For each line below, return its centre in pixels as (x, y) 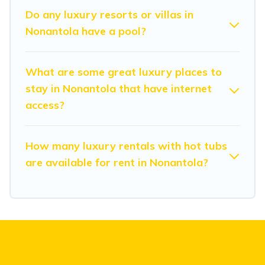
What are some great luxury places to (124, 72)
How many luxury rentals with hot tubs (126, 146)
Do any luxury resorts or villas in (109, 14)
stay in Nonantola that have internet (119, 88)
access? (45, 105)
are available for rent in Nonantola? (117, 162)
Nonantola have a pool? (86, 31)
